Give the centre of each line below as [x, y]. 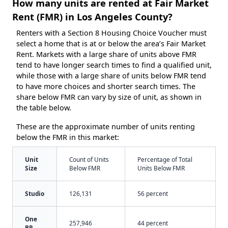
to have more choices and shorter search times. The [106, 86]
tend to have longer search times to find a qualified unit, [114, 65]
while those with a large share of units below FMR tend [111, 75]
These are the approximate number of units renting [106, 126]
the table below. [44, 107]
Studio [35, 193]
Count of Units [89, 159]
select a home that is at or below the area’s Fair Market [111, 43]
